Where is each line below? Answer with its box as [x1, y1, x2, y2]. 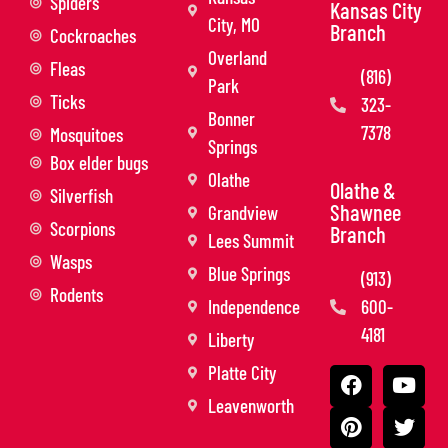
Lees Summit [208, 228, 294, 252]
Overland [208, 45, 267, 69]
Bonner [208, 106, 255, 130]
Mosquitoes [50, 122, 123, 146]
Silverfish [50, 183, 113, 207]
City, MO [208, 12, 260, 36]
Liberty [208, 327, 254, 351]
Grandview [208, 200, 278, 224]
